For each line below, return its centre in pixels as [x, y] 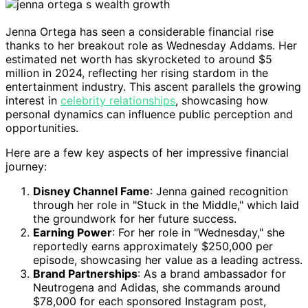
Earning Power [73, 232]
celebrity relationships [118, 100]
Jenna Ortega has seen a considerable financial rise [140, 31]
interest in [33, 100]
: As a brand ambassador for [212, 273]
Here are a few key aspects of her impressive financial [147, 152]
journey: [26, 166]
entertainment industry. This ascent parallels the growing [153, 86]
